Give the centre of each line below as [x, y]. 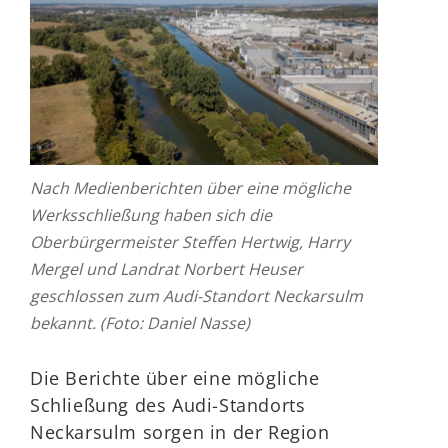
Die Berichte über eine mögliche [175, 378]
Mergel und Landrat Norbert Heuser [166, 269]
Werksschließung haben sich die [151, 215]
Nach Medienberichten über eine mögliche [190, 188]
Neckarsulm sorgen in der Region [180, 432]
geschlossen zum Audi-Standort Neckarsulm [196, 296]
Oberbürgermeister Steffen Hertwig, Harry [190, 242]
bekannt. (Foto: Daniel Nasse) [150, 323]
